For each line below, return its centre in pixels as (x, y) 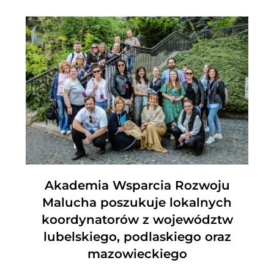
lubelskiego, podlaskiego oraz (137, 237)
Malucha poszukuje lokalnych (137, 203)
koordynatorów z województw (137, 220)
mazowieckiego (137, 254)
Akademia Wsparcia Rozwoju (137, 186)
